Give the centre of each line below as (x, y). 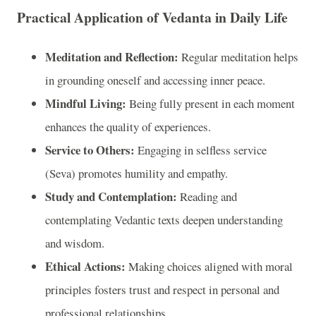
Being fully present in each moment (212, 103)
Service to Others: (90, 150)
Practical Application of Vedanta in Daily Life (152, 17)
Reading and (208, 196)
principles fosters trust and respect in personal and (162, 289)
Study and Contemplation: (113, 196)
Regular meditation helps (238, 56)
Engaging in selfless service (201, 150)
